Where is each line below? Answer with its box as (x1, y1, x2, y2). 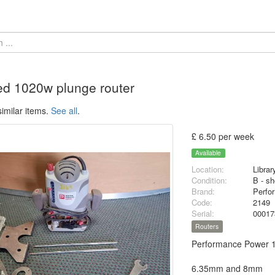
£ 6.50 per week (192, 130, 255, 142)
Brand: (192, 185, 215, 198)
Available (195, 148, 222, 158)
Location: (192, 163, 225, 176)
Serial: (192, 207, 215, 220)
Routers (195, 222, 219, 231)
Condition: (192, 174, 228, 187)
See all (50, 104, 77, 117)
